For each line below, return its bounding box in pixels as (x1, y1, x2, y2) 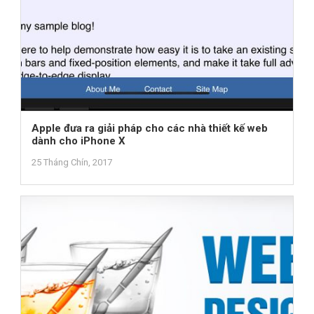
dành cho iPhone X (31, 135, 125, 148)
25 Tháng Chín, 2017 (31, 157, 112, 168)
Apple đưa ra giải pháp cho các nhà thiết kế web (31, 122, 268, 135)
